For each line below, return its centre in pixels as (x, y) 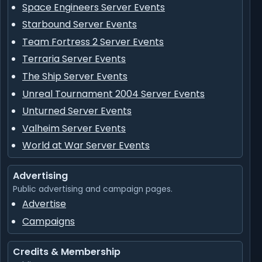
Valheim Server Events (74, 128)
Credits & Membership (67, 251)
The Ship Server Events (75, 76)
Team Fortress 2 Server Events (93, 42)
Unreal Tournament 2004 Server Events (113, 94)
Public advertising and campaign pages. (93, 189)
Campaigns (49, 221)
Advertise (44, 204)
